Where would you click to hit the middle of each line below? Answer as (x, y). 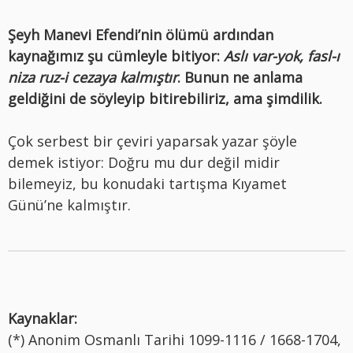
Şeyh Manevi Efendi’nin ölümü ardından (141, 34)
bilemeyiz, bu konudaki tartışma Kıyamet (147, 183)
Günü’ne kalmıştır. (69, 204)
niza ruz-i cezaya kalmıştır (93, 77)
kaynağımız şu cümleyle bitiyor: (116, 56)
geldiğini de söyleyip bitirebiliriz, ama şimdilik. (165, 98)
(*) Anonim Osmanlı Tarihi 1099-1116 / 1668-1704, (175, 339)
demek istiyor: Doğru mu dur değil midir (144, 162)
